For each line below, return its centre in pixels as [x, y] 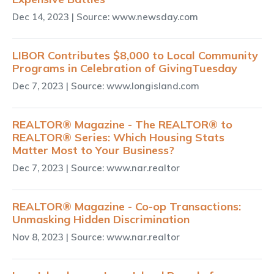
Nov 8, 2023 [38, 237]
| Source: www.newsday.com [135, 17]
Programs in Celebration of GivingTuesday [125, 68]
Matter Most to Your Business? [93, 150]
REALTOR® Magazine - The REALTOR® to [122, 124]
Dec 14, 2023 [41, 17]
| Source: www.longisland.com [133, 86]
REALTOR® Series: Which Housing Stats [118, 137]
